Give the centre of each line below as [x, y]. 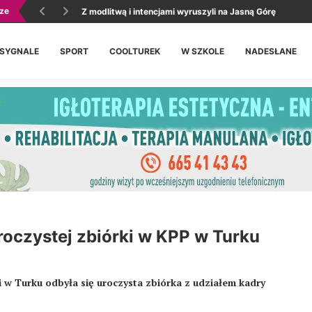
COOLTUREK [135, 51]
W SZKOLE [203, 51]
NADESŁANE [271, 51]
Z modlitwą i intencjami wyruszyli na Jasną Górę [179, 11]
